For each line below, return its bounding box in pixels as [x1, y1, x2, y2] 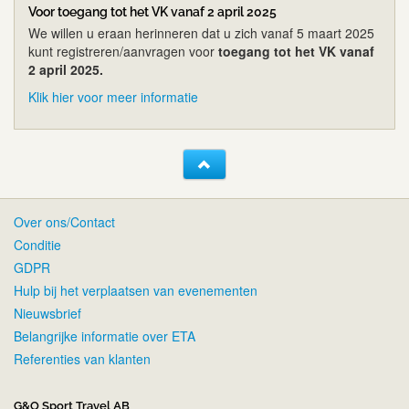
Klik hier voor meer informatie [28, 88, 198, 107]
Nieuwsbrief [14, 304, 81, 323]
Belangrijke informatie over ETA [14, 327, 195, 346]
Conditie [14, 236, 61, 255]
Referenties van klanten [14, 350, 151, 369]
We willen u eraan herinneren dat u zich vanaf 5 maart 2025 [28, 24, 374, 43]
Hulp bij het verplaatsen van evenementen [14, 281, 257, 300]
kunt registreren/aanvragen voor [28, 42, 218, 61]
